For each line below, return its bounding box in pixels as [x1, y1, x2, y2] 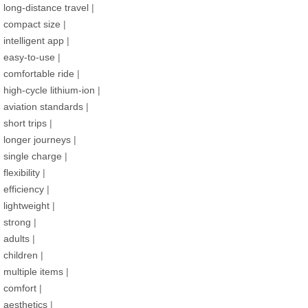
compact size [3, 18, 60, 30]
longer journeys [3, 133, 71, 145]
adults [3, 232, 30, 244]
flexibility [3, 166, 40, 178]
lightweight [3, 199, 49, 211]
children [3, 249, 38, 261]
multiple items [3, 265, 63, 277]
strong [3, 216, 31, 228]
